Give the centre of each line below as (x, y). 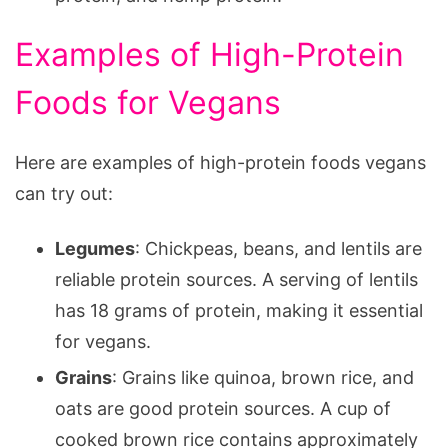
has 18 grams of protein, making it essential (239, 310)
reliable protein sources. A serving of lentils (236, 279)
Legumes (95, 248)
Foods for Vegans (148, 102)
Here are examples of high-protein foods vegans (220, 162)
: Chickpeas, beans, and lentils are (278, 248)
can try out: (64, 193)
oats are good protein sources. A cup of (223, 408)
